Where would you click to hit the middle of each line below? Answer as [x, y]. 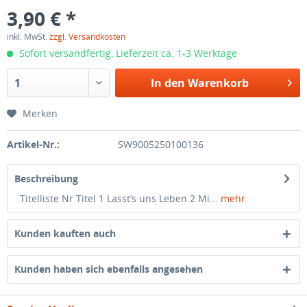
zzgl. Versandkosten [87, 37]
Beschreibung [46, 179]
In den [168, 83]
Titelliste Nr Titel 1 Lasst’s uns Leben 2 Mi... [116, 198]
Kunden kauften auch [65, 233]
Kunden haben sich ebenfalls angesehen [109, 269]
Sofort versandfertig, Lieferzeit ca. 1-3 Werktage [127, 53]
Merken [40, 113]
